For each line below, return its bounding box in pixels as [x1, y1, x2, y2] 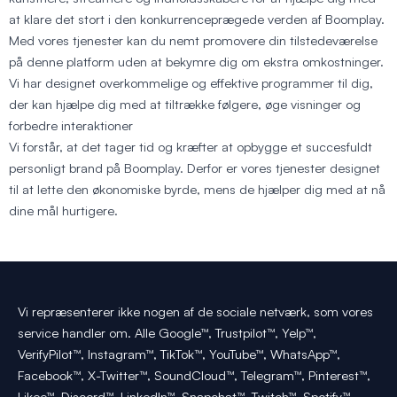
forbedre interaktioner [9, 116, 133, 134]
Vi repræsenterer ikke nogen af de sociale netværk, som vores [18, 302, 373, 320]
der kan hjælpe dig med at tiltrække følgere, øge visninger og [9, 95, 361, 113]
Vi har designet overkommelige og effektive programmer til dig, [9, 74, 373, 91]
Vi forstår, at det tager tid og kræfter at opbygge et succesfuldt [9, 137, 372, 155]
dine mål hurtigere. [9, 201, 118, 219]
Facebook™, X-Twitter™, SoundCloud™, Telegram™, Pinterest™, [18, 366, 370, 384]
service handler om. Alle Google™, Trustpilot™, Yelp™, [18, 323, 316, 341]
